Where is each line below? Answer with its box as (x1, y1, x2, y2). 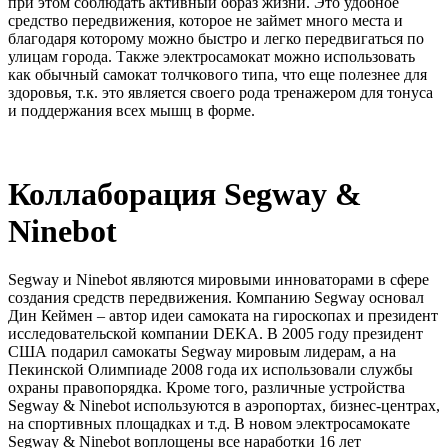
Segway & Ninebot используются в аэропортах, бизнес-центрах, (8, 396, 440, 414)
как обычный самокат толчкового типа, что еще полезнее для (8, 66, 427, 84)
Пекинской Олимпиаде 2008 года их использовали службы (8, 360, 413, 378)
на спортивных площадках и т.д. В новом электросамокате (8, 414, 410, 432)
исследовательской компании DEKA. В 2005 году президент (8, 324, 423, 342)
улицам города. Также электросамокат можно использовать (8, 48, 415, 66)
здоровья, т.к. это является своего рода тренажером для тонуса (8, 84, 433, 102)
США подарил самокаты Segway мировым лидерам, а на (8, 342, 396, 360)
